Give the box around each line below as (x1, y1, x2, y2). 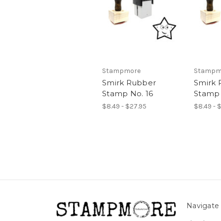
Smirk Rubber (102, 77, 156, 87)
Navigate (186, 201, 220, 210)
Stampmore (102, 66, 141, 75)
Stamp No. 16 (102, 88, 153, 98)
